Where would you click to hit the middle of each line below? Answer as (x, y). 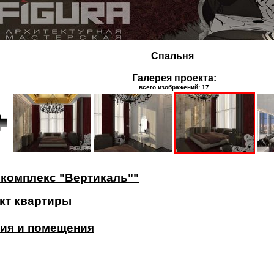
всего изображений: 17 (174, 87)
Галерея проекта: (174, 78)
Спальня (172, 56)
